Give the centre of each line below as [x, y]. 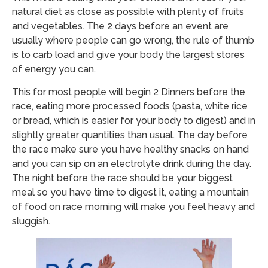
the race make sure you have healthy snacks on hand [130, 150]
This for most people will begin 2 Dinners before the [129, 92]
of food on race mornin [64, 207]
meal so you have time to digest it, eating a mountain [130, 193]
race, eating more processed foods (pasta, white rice [130, 106]
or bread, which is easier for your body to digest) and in [134, 121]
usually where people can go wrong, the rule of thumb [133, 40]
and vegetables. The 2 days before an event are [120, 26]
